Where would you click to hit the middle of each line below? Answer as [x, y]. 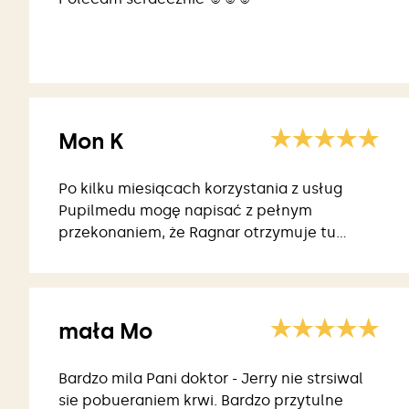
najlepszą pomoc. [123, 255]
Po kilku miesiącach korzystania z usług [200, 189]
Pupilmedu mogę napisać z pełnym [185, 211]
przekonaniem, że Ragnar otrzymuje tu [197, 233]
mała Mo [105, 331]
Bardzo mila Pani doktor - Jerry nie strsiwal [211, 379]
